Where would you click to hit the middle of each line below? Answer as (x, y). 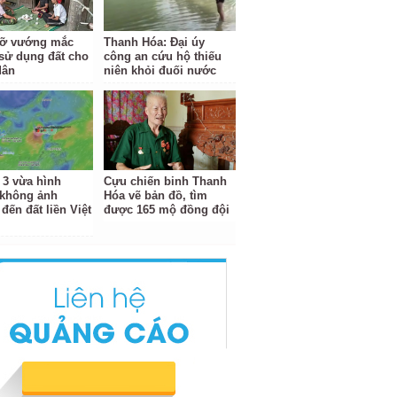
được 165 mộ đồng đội (167, 210)
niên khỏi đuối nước (160, 70)
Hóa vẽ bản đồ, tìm (156, 195)
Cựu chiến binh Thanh (166, 181)
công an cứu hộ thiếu (163, 56)
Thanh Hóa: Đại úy (155, 42)
